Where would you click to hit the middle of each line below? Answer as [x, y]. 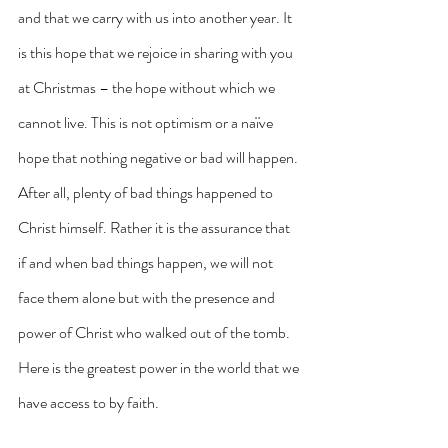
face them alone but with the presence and [148, 297]
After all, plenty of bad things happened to [147, 192]
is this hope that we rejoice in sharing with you [157, 52]
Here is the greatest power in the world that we [160, 367]
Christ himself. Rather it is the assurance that [155, 227]
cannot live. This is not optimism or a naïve [147, 122]
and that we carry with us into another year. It [156, 17]
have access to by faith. [90, 402]
